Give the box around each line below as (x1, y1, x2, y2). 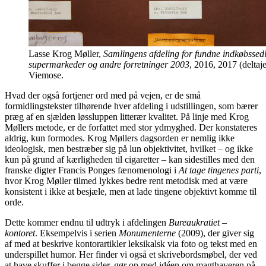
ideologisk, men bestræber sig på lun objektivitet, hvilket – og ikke (5, 143, 253, 154)
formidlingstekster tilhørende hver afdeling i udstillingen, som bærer (5, 100, 258, 111)
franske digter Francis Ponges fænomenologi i (5, 164, 179, 175)
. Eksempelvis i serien (35, 227, 119, 238)
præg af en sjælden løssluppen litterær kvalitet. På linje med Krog (5, 111, 249, 122)
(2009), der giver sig (176, 227, 254, 238)
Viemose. (28, 69, 64, 80)
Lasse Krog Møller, (28, 48, 103, 59)
